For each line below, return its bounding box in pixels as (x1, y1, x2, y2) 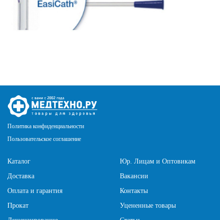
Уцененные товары (120, 202, 176, 210)
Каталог (7, 158, 30, 165)
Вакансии (120, 172, 148, 180)
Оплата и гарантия (7, 187, 62, 195)
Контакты (120, 187, 148, 195)
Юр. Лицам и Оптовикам (120, 158, 195, 165)
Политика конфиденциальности (7, 123, 84, 130)
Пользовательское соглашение (7, 136, 81, 143)
